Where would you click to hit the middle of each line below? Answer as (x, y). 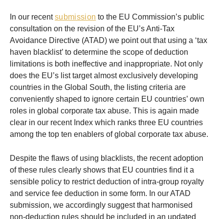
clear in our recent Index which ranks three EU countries (106, 123)
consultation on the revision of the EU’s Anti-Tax (92, 29)
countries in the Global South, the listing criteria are (98, 88)
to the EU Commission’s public (150, 17)
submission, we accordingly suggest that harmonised (101, 205)
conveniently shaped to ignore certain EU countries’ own (107, 99)
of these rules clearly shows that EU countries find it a (102, 170)
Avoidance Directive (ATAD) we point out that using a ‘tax (109, 41)
